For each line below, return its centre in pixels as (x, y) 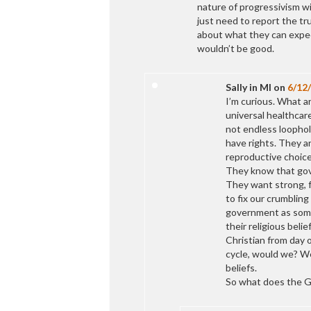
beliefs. (241, 268)
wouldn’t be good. (236, 49)
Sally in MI (249, 87)
